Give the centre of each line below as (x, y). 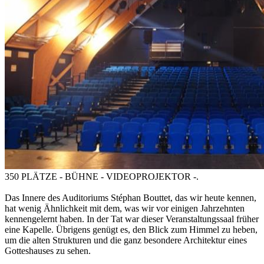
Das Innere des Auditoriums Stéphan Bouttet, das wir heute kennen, (131, 197)
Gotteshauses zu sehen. (48, 250)
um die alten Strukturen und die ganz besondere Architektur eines (126, 240)
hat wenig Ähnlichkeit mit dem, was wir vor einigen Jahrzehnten (125, 208)
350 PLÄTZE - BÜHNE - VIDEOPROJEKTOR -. (102, 176)
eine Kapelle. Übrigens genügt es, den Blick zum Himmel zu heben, (131, 229)
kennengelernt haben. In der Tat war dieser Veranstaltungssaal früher (132, 219)
